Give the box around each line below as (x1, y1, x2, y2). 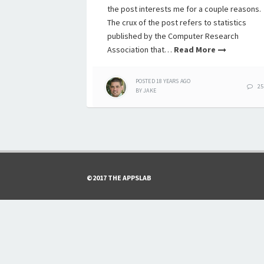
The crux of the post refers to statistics (107, 17, 246, 28)
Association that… (107, 44, 174, 55)
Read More (174, 44, 216, 55)
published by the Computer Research (107, 31, 239, 41)
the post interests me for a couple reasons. (107, 4, 261, 14)
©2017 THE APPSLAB (87, 173, 151, 182)
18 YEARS (156, 77, 179, 85)
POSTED (136, 77, 155, 85)
